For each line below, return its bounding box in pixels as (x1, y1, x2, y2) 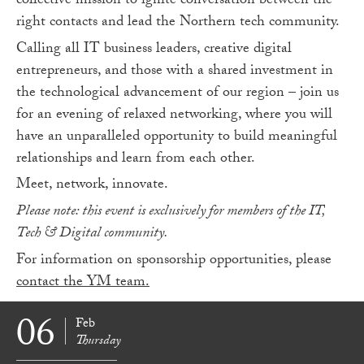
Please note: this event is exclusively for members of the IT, (16, 200, 325, 226)
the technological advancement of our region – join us (16, 80, 339, 106)
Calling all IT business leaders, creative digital (16, 37, 292, 63)
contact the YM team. (16, 271, 149, 297)
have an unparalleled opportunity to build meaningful (16, 124, 337, 150)
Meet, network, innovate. (16, 173, 168, 199)
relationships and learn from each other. (16, 146, 255, 172)
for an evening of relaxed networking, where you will (16, 102, 332, 128)
